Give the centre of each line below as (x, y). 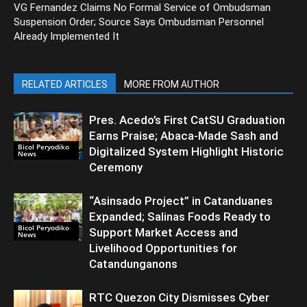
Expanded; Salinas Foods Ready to (180, 217)
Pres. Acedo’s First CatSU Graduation (187, 120)
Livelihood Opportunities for (163, 248)
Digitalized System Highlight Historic (186, 152)
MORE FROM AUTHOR (172, 85)
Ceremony (116, 168)
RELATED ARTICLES (65, 85)
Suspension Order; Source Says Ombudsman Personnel (139, 22)
